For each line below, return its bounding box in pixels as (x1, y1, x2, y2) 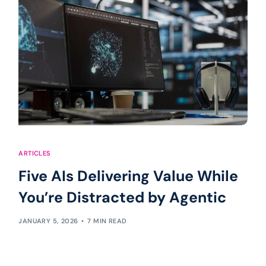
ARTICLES (18, 148, 51, 157)
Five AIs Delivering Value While (18, 166, 239, 186)
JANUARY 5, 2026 (18, 217, 78, 226)
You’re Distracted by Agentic (18, 187, 227, 207)
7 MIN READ (87, 217, 127, 226)
